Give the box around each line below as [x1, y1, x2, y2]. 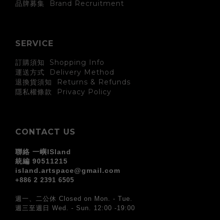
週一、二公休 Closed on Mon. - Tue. [15, 195, 135, 203]
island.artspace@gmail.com [15, 166, 120, 175]
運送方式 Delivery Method [15, 68, 114, 77]
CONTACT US [15, 127, 76, 137]
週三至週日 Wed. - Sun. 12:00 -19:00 [15, 204, 137, 212]
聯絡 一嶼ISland [15, 148, 71, 156]
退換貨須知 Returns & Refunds [15, 78, 131, 87]
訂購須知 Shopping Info [15, 58, 105, 67]
